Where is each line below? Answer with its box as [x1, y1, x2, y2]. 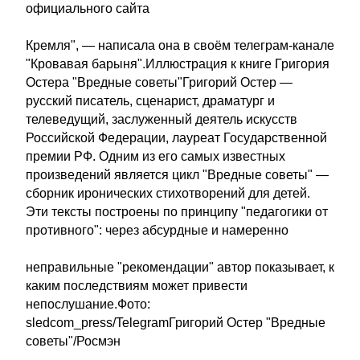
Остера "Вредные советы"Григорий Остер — [26, 76, 292, 89]
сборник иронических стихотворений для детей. [26, 186, 310, 200]
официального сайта [26, 2, 149, 15]
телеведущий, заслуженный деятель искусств [26, 112, 297, 126]
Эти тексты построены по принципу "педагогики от [26, 205, 328, 219]
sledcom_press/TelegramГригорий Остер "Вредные [26, 316, 325, 329]
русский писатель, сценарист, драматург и [26, 94, 275, 108]
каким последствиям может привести [26, 279, 247, 292]
